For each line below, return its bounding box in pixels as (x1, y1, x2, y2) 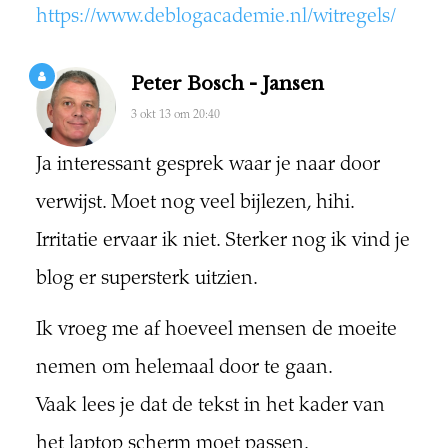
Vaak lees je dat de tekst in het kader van (35, 396, 385, 418)
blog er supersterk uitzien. (35, 269, 258, 291)
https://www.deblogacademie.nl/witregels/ (35, 7, 396, 29)
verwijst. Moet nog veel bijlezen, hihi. (35, 193, 355, 215)
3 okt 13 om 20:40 (130, 109, 220, 122)
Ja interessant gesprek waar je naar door (35, 155, 380, 177)
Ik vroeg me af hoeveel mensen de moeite (35, 320, 397, 342)
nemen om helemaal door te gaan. (35, 358, 333, 380)
